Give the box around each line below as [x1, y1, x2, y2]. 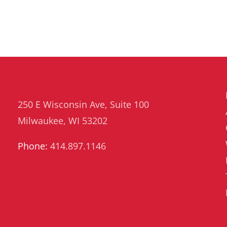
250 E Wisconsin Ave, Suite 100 [17, 98, 149, 110]
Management [47, 14, 87, 23]
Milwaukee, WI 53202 [17, 114, 107, 127]
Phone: [17, 139, 50, 152]
